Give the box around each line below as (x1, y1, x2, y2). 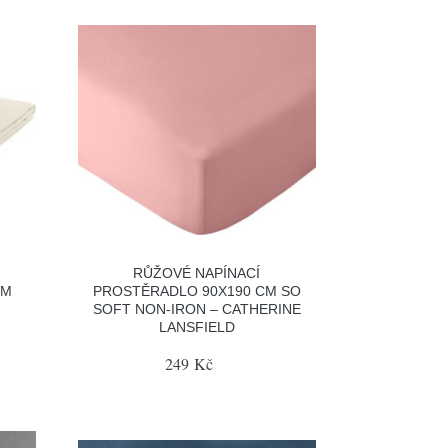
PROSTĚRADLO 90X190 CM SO (92, 283, 301, 299)
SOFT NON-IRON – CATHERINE (92, 301, 301, 317)
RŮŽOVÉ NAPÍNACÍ (133, 265, 261, 281)
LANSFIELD (158, 319, 235, 335)
